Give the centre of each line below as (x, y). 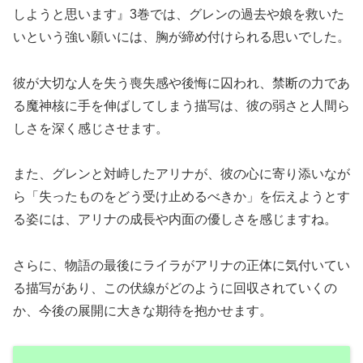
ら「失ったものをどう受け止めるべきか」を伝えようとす (181, 197)
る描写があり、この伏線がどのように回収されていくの (175, 288)
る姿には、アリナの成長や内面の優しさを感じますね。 (175, 220)
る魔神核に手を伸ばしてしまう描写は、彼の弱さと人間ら (181, 105)
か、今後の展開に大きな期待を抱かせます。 (143, 311)
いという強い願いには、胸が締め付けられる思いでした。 (181, 36)
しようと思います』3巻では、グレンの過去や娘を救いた (179, 14)
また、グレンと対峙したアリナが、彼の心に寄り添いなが (181, 174)
